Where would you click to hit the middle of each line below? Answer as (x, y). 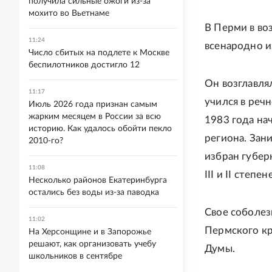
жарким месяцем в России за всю (95, 117)
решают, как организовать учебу (92, 244)
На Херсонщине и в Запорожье (90, 232)
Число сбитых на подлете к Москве (99, 53)
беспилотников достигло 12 (84, 65)
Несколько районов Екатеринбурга (98, 180)
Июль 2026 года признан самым (93, 104)
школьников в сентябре (75, 256)
